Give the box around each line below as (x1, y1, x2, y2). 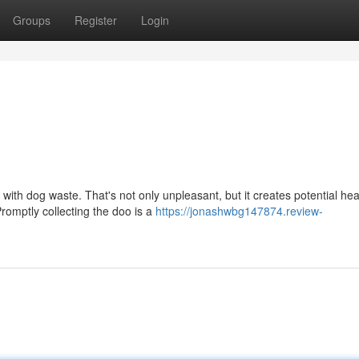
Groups (13, 12, 50, 28)
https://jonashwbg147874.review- (155, 203, 323, 219)
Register (75, 12, 117, 28)
